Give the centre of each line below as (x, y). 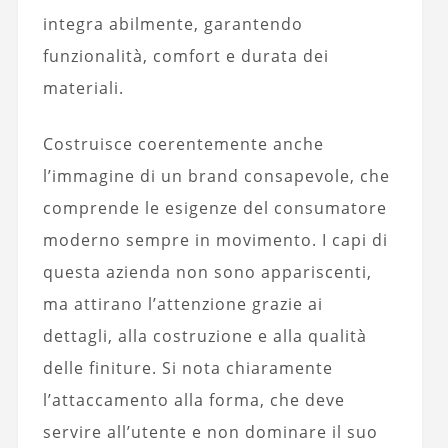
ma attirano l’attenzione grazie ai (182, 304)
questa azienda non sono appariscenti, (207, 272)
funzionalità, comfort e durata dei (185, 56)
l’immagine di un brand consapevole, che (216, 176)
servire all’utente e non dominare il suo (210, 432)
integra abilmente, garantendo (172, 24)
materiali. (83, 88)
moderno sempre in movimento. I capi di (215, 240)
